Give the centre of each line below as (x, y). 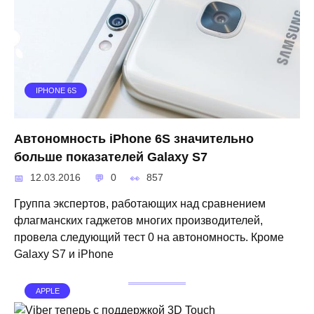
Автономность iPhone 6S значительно (134, 138)
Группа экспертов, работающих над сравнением (140, 203)
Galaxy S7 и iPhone (64, 254)
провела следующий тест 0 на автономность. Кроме (149, 237)
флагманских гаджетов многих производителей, (138, 220)
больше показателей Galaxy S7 (111, 157)
